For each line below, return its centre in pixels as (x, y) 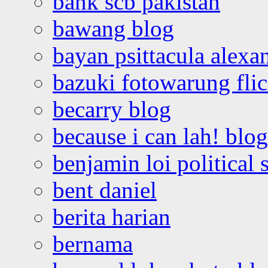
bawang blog (113, 28)
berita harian (112, 217)
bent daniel (105, 190)
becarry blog (112, 109)
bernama (93, 243)
